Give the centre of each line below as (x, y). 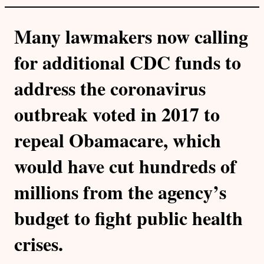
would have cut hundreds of (125, 166)
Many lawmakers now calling (131, 36)
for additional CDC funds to (128, 62)
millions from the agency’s (120, 192)
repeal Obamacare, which (118, 140)
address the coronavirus (110, 88)
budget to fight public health (128, 217)
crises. (39, 243)
